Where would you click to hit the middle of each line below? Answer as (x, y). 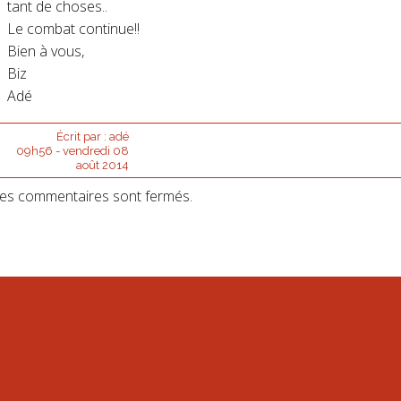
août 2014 (102, 165)
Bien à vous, (45, 51)
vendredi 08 (95, 150)
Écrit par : (82, 136)
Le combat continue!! (73, 28)
